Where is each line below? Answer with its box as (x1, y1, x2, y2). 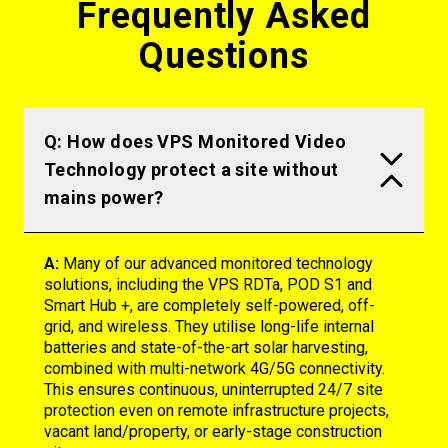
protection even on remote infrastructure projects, (44, 400, 389, 420)
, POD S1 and (280, 274, 372, 294)
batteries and (44, 337, 140, 357)
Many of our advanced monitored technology (59, 253, 373, 273)
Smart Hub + (44, 295, 130, 315)
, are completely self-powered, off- (130, 295, 375, 315)
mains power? (44, 186, 164, 208)
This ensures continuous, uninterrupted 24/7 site (44, 379, 383, 399)
